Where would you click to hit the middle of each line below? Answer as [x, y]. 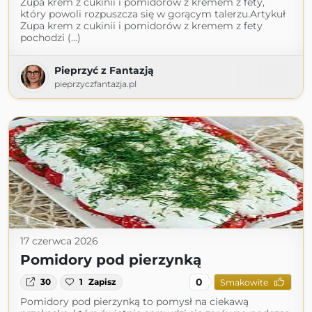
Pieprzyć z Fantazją [104, 71]
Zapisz [103, 282]
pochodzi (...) [50, 38]
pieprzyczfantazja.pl [95, 84]
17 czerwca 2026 [59, 241]
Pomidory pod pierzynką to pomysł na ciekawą [134, 302]
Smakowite [244, 282]
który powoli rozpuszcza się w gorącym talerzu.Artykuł [153, 14]
